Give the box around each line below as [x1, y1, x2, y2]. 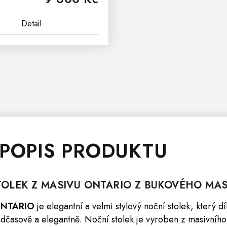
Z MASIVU [28, 178, 84, 193]
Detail [21, 18, 41, 29]
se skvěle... [12, 20, 51, 31]
